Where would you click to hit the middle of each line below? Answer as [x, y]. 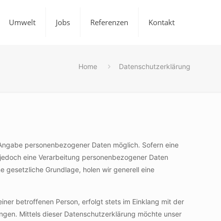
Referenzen [109, 22]
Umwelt [22, 22]
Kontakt [162, 22]
